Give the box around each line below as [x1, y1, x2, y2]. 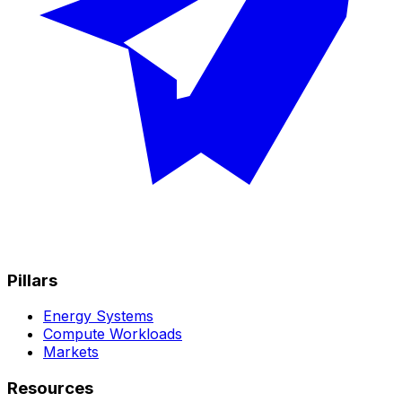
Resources [7, 378, 93, 399]
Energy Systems [43, 307, 153, 326]
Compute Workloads [43, 325, 182, 344]
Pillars [7, 269, 57, 291]
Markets [43, 343, 99, 362]
